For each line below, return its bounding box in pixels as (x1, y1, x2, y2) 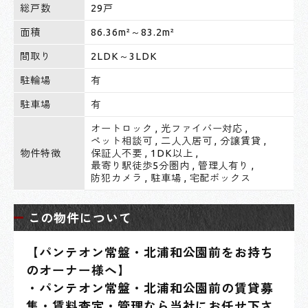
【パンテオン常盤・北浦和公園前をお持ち (26, 245, 274, 259)
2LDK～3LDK (91, 50, 157, 62)
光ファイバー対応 (160, 122, 243, 134)
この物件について (27, 210, 133, 225)
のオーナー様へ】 (26, 263, 131, 277)
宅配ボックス (189, 172, 252, 184)
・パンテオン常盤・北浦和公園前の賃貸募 (26, 281, 274, 295)
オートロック (91, 122, 153, 134)
